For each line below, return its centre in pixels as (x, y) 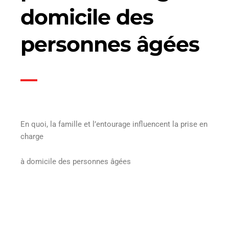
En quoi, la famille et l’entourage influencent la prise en (114, 124)
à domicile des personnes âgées (76, 162)
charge (32, 136)
